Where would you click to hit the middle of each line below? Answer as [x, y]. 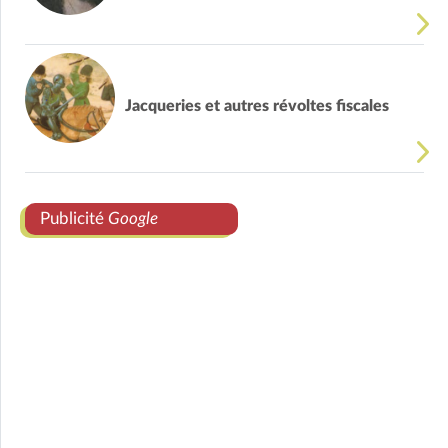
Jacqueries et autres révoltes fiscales [257, 105]
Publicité [74, 219]
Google [133, 219]
